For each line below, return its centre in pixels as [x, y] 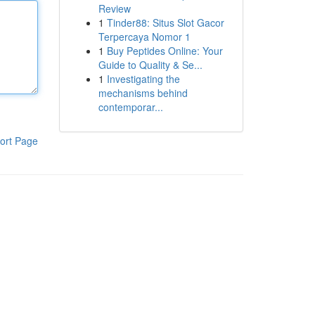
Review [114, 8]
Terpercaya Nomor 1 [144, 37]
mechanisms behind [143, 93]
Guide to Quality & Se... [150, 65]
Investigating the [143, 79]
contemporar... [130, 107]
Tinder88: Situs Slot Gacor [165, 22]
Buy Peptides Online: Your [165, 51]
